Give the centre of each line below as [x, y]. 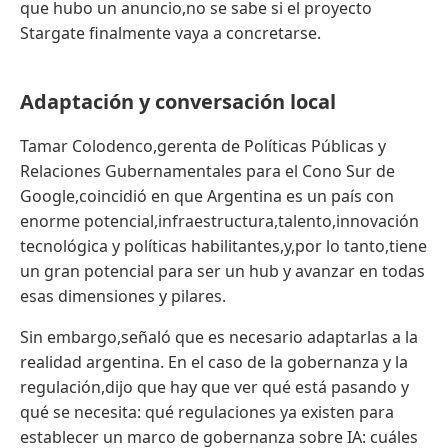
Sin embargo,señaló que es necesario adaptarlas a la [219, 336]
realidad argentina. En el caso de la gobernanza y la [214, 361]
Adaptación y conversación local [178, 101]
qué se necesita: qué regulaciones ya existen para [207, 411]
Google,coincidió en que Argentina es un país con [207, 195]
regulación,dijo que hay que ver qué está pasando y [214, 386]
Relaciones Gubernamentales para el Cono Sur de [207, 170]
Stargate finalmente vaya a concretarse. [170, 32]
